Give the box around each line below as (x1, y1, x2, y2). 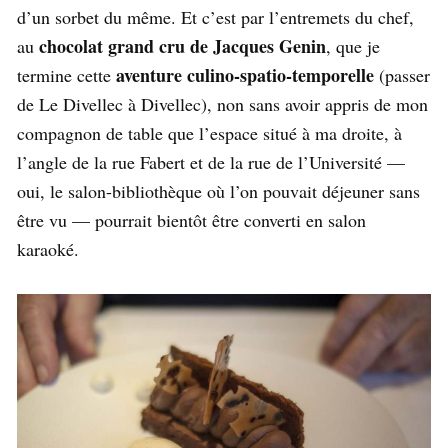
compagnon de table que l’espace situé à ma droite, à (17, 120, 402, 145)
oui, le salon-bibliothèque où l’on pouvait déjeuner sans (17, 178, 420, 203)
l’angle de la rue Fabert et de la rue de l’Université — (17, 149, 405, 174)
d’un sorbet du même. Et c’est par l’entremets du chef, (17, 4, 414, 29)
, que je (326, 33, 380, 58)
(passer (374, 62, 430, 87)
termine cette (17, 62, 116, 87)
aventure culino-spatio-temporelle (116, 61, 374, 88)
